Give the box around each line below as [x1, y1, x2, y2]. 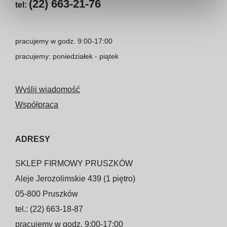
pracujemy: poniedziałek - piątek [15, 52, 119, 60]
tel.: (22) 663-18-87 [15, 204, 83, 213]
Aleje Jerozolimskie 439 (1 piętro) [15, 174, 135, 183]
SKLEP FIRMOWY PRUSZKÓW [15, 159, 133, 168]
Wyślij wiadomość [15, 85, 80, 94]
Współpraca [15, 100, 58, 109]
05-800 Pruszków [15, 189, 78, 198]
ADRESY [15, 134, 50, 143]
